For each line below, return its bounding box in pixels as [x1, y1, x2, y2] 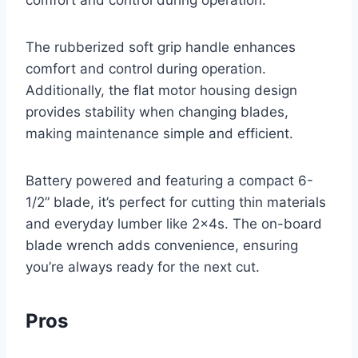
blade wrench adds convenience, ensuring [26, 237, 298, 254]
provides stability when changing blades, [26, 104, 288, 121]
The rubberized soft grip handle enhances [26, 39, 296, 56]
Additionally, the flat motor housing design [26, 82, 297, 99]
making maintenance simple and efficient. [26, 125, 293, 142]
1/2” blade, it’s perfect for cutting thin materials [26, 194, 326, 211]
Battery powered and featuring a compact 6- [26, 173, 313, 189]
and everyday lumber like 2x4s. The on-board [26, 216, 322, 233]
